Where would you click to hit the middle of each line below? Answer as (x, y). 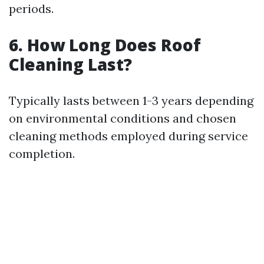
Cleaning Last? (70, 64)
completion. (42, 154)
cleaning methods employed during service (128, 136)
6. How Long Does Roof (105, 45)
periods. (31, 9)
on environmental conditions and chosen (123, 118)
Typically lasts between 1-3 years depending (131, 100)
